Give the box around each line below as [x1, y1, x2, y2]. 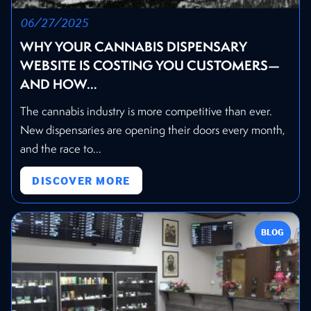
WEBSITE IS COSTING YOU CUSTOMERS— [20, 56, 280, 74]
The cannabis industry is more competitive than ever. [20, 103, 272, 119]
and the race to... [20, 140, 101, 156]
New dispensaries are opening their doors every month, [20, 121, 285, 137]
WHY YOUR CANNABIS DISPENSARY [20, 37, 247, 56]
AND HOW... [20, 74, 97, 93]
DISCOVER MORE [32, 174, 131, 188]
